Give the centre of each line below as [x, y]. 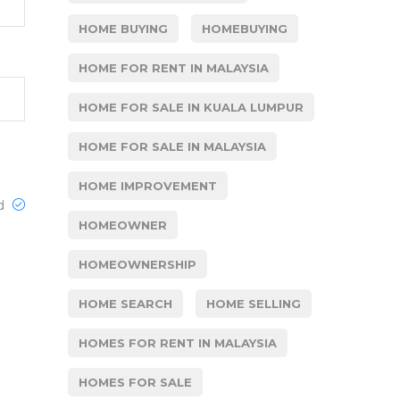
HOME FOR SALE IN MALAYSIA [172, 146]
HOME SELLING [254, 304]
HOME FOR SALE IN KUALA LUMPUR [191, 107]
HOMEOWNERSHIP [137, 264]
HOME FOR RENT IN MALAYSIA [174, 68]
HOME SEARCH [125, 304]
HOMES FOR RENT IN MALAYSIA [178, 343]
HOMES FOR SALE [135, 382]
